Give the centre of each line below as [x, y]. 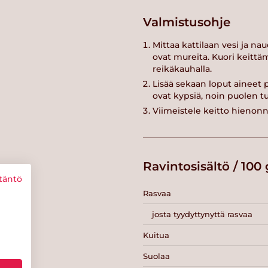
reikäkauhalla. [183, 69]
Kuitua [156, 235]
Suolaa [156, 256]
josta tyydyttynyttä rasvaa [202, 214]
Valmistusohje [187, 22]
